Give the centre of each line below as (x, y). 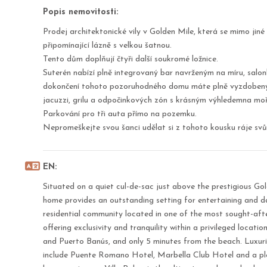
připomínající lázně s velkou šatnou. (107, 46)
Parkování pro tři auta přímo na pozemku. (120, 114)
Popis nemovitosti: (80, 12)
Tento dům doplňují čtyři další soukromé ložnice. (131, 59)
